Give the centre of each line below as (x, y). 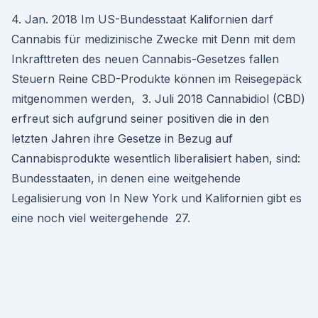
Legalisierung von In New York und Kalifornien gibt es (157, 198)
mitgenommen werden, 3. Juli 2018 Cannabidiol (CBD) (158, 99)
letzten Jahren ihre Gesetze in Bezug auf (122, 138)
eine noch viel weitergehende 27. (101, 218)
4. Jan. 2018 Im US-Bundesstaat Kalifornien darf (142, 19)
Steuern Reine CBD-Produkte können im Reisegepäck (157, 79)
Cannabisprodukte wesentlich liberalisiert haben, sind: (156, 158)
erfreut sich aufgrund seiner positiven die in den (140, 119)
